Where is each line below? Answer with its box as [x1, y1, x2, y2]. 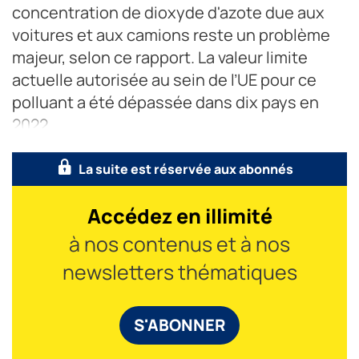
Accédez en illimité [87, 201, 272, 230]
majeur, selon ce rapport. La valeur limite [12, 46, 308, 68]
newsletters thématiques [62, 257, 297, 286]
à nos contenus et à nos [69, 229, 290, 258]
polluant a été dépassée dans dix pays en [12, 91, 319, 113]
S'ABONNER [134, 313, 225, 336]
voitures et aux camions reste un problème [12, 23, 330, 46]
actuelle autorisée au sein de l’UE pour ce [12, 68, 317, 91]
